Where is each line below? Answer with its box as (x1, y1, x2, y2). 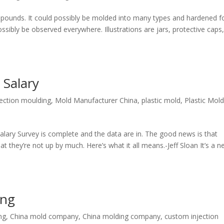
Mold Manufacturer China (55, 95, 138, 105)
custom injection (164, 211, 219, 221)
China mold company (10, 211, 79, 221)
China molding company (82, 211, 161, 221)
